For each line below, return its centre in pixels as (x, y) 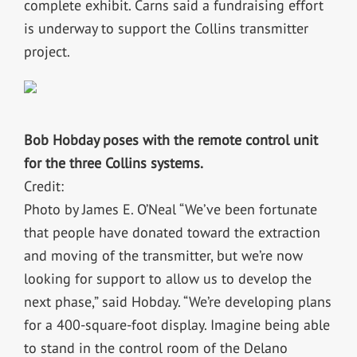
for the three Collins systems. (113, 163)
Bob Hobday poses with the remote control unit (171, 139)
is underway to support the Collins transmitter (166, 28)
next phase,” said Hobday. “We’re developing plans (177, 301)
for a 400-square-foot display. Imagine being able (177, 324)
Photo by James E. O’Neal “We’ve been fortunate (170, 209)
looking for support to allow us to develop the (167, 278)
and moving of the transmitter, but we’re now (163, 255)
